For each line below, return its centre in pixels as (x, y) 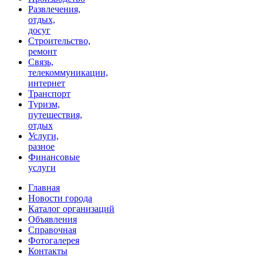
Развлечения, (54, 9)
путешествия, (55, 115)
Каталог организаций (71, 209)
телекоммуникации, (68, 73)
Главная (44, 188)
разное (41, 147)
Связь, (41, 62)
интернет (47, 83)
